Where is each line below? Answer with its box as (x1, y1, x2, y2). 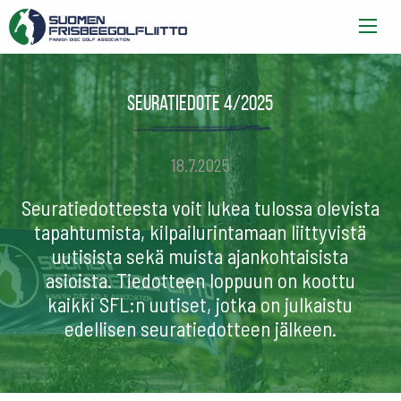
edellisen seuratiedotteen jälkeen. (64, 316, 337, 342)
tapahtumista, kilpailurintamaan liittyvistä (34, 219, 367, 245)
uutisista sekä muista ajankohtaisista (52, 243, 349, 269)
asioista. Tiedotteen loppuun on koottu (45, 268, 355, 294)
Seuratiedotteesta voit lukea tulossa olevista (21, 195, 380, 221)
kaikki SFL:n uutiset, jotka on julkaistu (47, 292, 354, 318)
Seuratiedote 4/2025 (127, 90, 274, 115)
